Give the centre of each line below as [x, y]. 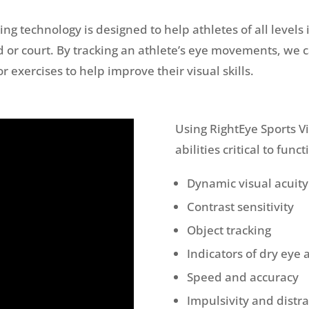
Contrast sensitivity [240, 207]
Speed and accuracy [242, 277]
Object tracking [229, 230]
